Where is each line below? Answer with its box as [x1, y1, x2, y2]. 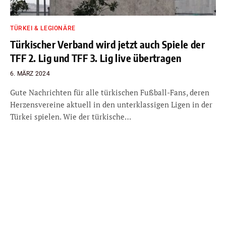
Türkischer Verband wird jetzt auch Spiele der [10, 38, 205, 50]
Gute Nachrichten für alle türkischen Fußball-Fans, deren [10, 87, 209, 97]
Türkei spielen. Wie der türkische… [10, 111, 131, 122]
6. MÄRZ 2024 [10, 70, 50, 77]
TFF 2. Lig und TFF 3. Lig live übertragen [10, 51, 182, 64]
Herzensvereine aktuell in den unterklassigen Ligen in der [10, 99, 212, 109]
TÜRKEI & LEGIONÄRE [10, 25, 76, 32]
